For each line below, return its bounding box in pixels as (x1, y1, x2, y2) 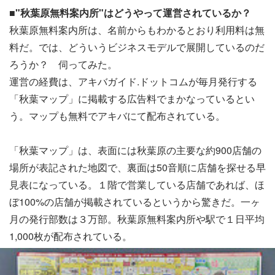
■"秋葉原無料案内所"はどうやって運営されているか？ (9, 5, 251, 20)
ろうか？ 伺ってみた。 (9, 56, 117, 71)
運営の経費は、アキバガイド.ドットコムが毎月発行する (9, 74, 257, 88)
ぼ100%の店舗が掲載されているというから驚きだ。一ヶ (9, 194, 260, 209)
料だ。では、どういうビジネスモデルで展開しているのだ (9, 39, 265, 54)
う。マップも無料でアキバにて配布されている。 (9, 108, 225, 123)
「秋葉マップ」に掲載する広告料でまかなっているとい (9, 91, 255, 106)
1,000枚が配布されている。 (9, 228, 132, 243)
